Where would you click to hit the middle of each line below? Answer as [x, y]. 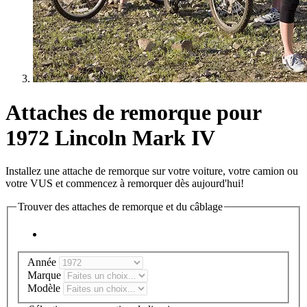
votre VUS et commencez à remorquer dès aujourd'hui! [125, 184]
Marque [46, 275]
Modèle [45, 288]
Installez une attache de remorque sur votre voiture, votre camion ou [152, 171]
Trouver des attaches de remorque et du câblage [120, 207]
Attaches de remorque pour [133, 112]
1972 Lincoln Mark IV [110, 137]
